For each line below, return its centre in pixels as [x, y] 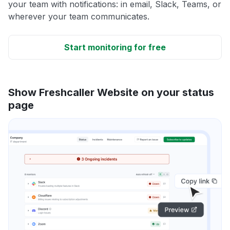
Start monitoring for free [115, 47]
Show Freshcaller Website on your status [111, 92]
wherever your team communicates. [79, 16]
